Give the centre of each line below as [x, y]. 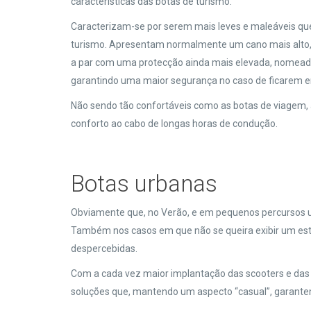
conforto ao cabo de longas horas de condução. [175, 124]
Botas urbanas [144, 184]
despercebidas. [105, 249]
